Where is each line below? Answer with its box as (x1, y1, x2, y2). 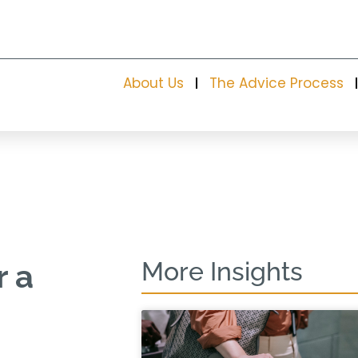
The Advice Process (209, 74, 344, 93)
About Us (122, 74, 184, 93)
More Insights (141, 257, 303, 286)
